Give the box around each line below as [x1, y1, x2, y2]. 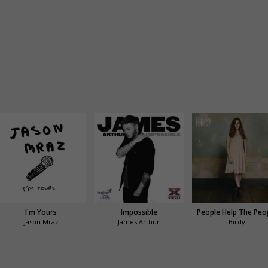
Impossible [120, 207, 157, 218]
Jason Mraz [23, 217, 59, 227]
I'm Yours [25, 207, 57, 218]
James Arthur [118, 217, 160, 227]
